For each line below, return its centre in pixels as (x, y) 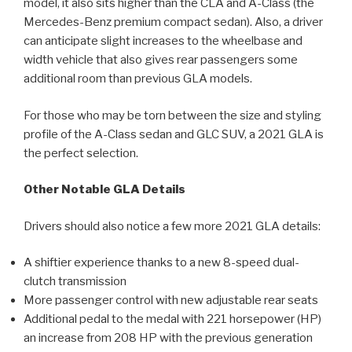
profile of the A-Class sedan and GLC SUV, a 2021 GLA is (174, 134)
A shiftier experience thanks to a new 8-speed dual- (161, 263)
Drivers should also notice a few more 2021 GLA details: (172, 226)
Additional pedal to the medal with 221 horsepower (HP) (172, 319)
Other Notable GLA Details (104, 190)
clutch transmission (75, 282)
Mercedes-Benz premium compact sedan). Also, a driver (173, 22)
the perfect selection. (81, 153)
